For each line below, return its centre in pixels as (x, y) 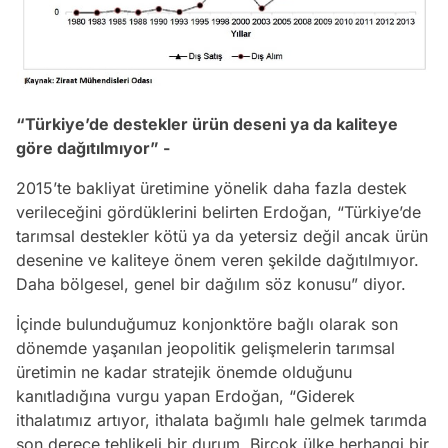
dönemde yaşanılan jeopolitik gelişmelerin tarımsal (205, 347)
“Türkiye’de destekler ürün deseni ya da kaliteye (207, 123)
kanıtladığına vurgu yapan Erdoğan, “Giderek (185, 395)
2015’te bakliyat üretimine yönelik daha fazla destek (211, 187)
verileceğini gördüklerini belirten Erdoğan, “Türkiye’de (218, 211)
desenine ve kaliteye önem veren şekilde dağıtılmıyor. (217, 259)
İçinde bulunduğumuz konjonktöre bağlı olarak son (207, 323)
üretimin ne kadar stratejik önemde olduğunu (184, 371)
